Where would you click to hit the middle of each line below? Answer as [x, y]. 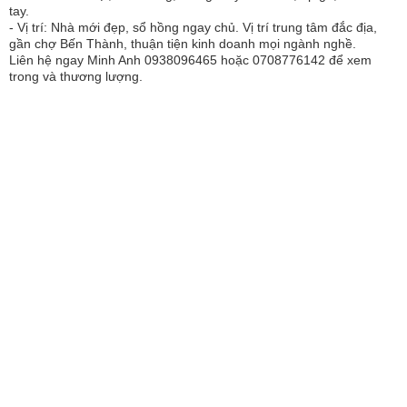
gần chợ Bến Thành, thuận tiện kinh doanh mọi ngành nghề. [183, 44]
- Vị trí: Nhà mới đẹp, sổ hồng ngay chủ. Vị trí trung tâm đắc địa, [193, 27]
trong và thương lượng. [76, 76]
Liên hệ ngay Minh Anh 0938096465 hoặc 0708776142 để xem [190, 60]
